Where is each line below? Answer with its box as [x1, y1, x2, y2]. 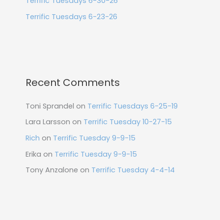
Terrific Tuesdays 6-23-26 [25, 11, 117, 22]
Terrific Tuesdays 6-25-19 [87, 101, 178, 111]
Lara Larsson [25, 117, 70, 127]
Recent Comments [25, 75, 120, 89]
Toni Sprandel [25, 101, 74, 111]
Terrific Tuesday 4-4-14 [91, 165, 175, 175]
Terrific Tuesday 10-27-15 [83, 117, 172, 127]
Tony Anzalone [25, 165, 78, 175]
